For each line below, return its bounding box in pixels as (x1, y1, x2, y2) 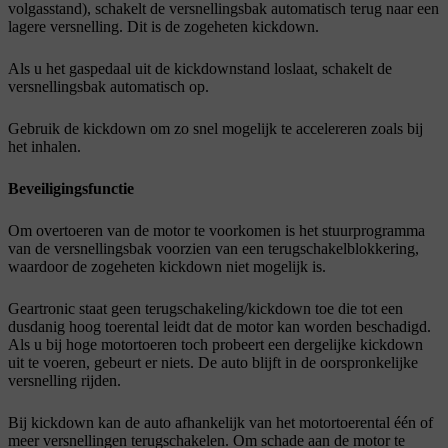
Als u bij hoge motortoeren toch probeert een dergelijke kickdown (8, 336, 423, 354)
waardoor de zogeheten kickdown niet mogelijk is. (8, 258, 326, 276)
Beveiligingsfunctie (8, 180, 134, 198)
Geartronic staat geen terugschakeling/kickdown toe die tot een (8, 300, 403, 318)
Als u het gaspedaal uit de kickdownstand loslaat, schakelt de (8, 60, 392, 78)
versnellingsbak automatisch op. (8, 78, 209, 96)
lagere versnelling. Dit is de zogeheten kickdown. (8, 18, 319, 36)
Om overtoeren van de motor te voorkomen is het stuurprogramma (8, 222, 425, 240)
